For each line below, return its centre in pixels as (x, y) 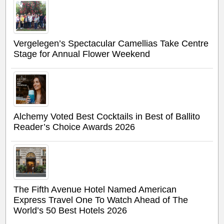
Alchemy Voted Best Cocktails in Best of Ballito (107, 116)
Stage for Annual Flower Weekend (82, 54)
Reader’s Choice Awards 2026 (74, 127)
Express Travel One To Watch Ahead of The (101, 200)
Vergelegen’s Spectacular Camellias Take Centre (111, 43)
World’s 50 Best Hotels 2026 (70, 210)
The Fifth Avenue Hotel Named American (95, 189)
